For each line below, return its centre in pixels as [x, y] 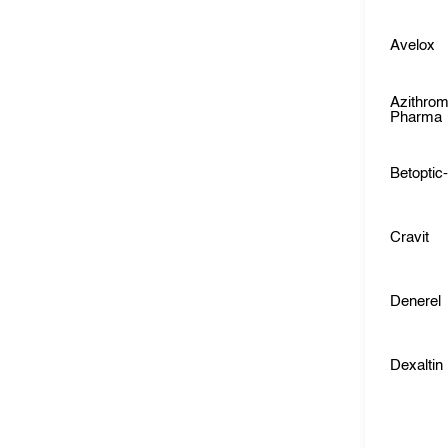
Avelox [413, 45]
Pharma [416, 117]
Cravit [410, 237]
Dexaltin [417, 365]
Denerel [416, 301]
